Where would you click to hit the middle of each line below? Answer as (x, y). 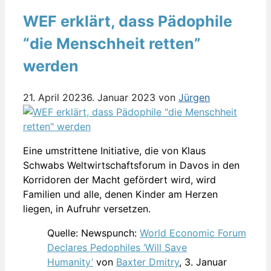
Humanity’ (70, 262)
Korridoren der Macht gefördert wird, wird (119, 180)
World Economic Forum (193, 233)
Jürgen (194, 98)
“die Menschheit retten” (112, 44)
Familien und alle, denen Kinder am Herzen (120, 194)
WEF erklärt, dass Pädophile (128, 21)
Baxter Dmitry (148, 262)
